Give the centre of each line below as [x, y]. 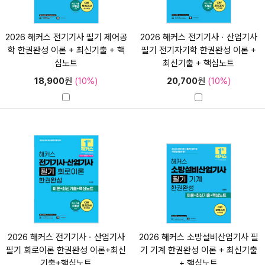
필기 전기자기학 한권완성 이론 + [198, 50]
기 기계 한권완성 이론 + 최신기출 [198, 250]
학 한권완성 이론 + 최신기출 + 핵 [66, 50]
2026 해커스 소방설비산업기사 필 [198, 237]
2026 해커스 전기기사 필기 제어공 [66, 37]
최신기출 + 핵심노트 [199, 63]
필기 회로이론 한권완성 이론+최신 [66, 250]
